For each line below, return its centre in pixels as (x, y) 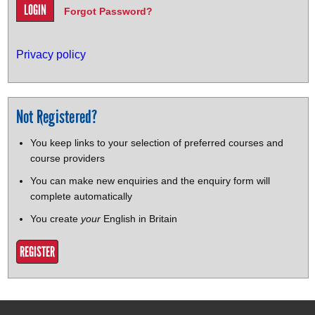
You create (55, 218)
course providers (67, 158)
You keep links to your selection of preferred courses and (156, 142)
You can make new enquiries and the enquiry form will (150, 180)
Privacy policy (51, 54)
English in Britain (139, 218)
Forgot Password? (108, 11)
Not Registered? (57, 116)
